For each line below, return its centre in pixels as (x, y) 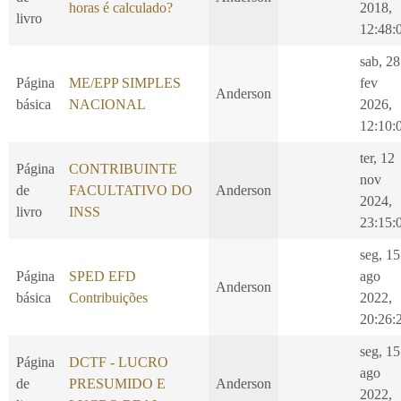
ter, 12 (377, 158)
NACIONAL (107, 105)
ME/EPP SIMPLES (125, 83)
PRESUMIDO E (117, 384)
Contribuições (108, 298)
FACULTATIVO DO (131, 191)
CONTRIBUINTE (123, 169)
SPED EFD (102, 277)
